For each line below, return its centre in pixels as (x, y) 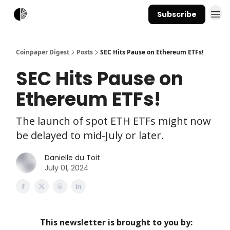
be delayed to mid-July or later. (90, 135)
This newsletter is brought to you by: (116, 222)
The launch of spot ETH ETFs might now (113, 121)
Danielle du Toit (72, 158)
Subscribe (177, 14)
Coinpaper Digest (43, 52)
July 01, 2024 (67, 168)
